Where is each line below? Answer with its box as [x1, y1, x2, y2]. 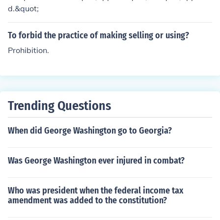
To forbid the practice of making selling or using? [8, 30, 189, 41]
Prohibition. [8, 45, 49, 55]
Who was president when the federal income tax [8, 185, 183, 196]
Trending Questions [8, 98, 111, 113]
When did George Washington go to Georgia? [8, 125, 172, 136]
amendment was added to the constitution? [8, 195, 167, 206]
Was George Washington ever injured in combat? [8, 155, 185, 166]
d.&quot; [8, 3, 39, 13]
